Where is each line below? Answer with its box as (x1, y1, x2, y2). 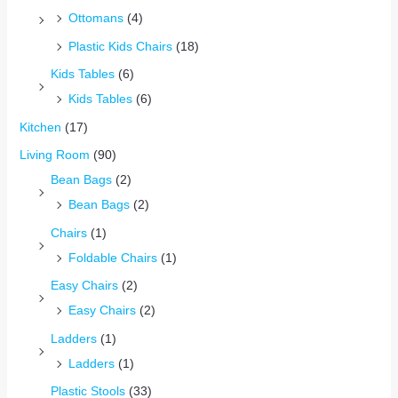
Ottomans (68, 11, 123, 26)
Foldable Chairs (68, 250, 157, 265)
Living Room (19, 147, 90, 163)
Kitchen (19, 119, 61, 134)
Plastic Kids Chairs (68, 38, 172, 53)
